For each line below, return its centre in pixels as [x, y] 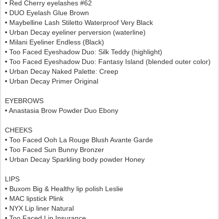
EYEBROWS [24, 101]
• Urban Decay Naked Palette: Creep [62, 72]
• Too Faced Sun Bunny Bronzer [55, 150]
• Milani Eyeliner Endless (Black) [55, 42]
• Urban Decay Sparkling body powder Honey [75, 160]
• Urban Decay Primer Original [52, 81]
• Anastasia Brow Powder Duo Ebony [62, 111]
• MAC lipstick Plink [34, 199]
